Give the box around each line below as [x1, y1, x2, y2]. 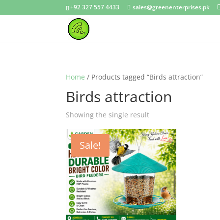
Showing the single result [66, 110, 150, 119]
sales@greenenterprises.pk [133, 3, 210, 11]
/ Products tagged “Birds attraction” [85, 72, 203, 82]
